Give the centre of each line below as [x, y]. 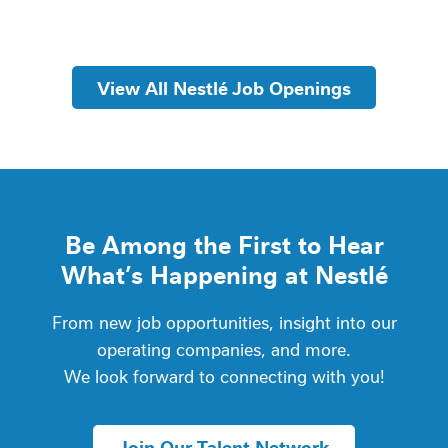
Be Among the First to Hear [224, 243]
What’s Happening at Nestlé [224, 273]
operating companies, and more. [224, 349]
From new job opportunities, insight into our [224, 322]
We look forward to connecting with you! [224, 376]
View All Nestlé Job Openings [224, 87]
